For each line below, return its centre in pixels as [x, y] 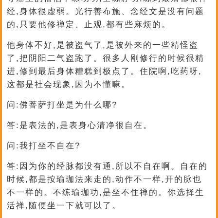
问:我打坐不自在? [44, 146]
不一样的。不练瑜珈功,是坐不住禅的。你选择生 [106, 192]
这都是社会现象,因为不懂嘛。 [69, 84]
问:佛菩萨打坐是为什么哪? [62, 105]
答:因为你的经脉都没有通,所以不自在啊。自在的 [108, 166]
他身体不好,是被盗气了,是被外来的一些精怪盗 [103, 45]
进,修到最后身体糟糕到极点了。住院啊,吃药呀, [105, 71]
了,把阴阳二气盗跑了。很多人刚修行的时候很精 [106, 58]
